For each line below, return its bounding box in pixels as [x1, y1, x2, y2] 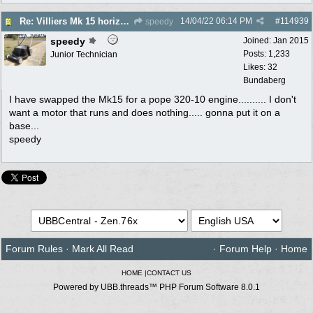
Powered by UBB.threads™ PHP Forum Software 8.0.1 [53, 282, 260, 292]
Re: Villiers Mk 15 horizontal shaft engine [120, 16, 129, 27]
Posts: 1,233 [243, 48, 290, 59]
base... [9, 119, 39, 131]
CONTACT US [147, 268, 191, 277]
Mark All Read [72, 242, 133, 254]
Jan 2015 [273, 35, 309, 45]
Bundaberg [243, 75, 286, 85]
